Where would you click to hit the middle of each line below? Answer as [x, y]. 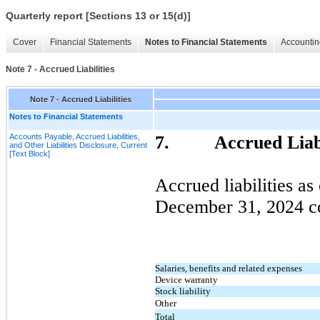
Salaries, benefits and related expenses [229, 268]
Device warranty [186, 279]
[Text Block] [30, 153]
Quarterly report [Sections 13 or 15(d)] [98, 16]
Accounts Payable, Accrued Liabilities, [75, 136]
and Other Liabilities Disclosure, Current [78, 145]
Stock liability [183, 291]
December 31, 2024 [229, 206]
